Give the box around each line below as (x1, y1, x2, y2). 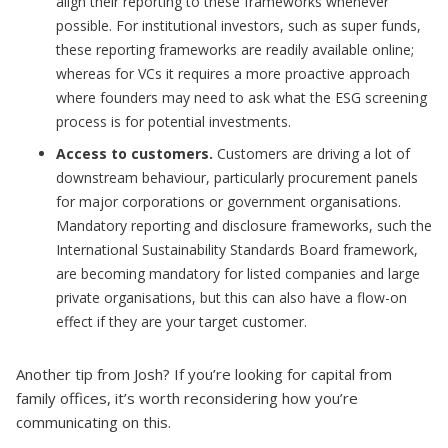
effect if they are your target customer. (56, 312, 307, 331)
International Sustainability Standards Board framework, (56, 240, 418, 259)
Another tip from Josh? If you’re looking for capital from (16, 364, 392, 384)
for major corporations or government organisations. (56, 192, 401, 211)
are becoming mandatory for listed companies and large (56, 264, 420, 283)
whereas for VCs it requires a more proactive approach (56, 64, 410, 83)
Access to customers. (56, 144, 213, 163)
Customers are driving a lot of (213, 144, 410, 163)
